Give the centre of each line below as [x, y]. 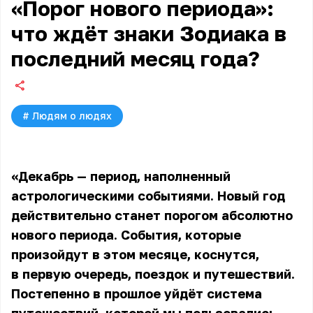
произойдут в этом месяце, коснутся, [135, 254]
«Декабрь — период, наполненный [121, 176]
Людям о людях [72, 116]
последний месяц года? [136, 59]
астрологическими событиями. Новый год [148, 196]
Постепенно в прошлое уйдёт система [137, 293]
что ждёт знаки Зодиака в [149, 34]
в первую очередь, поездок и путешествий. [153, 274]
